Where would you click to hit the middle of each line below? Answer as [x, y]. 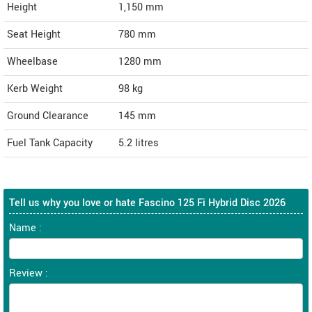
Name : [25, 228]
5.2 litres [139, 143]
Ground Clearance [48, 116]
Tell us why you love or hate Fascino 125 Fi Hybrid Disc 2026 [147, 203]
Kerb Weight [35, 89]
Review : [29, 274]
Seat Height [34, 35]
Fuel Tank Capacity [50, 143]
